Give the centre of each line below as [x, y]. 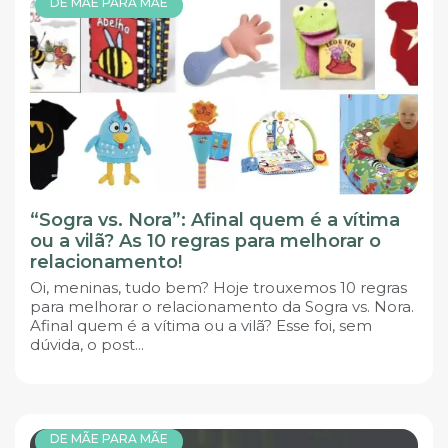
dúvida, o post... [87, 345]
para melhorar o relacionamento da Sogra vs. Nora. [222, 307]
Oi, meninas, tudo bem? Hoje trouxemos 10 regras [218, 288]
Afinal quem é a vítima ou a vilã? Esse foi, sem [201, 326]
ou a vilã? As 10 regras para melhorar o [205, 241]
